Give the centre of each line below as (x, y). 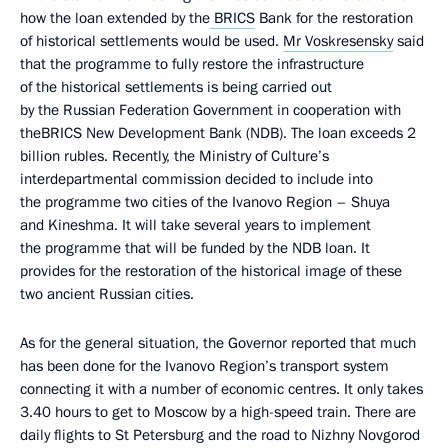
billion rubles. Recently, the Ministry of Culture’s (174, 156)
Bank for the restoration (334, 18)
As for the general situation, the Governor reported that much (218, 343)
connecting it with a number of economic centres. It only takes (221, 389)
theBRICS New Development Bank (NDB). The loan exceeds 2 (218, 133)
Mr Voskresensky (338, 41)
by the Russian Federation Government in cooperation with (210, 110)
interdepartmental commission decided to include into (196, 179)
